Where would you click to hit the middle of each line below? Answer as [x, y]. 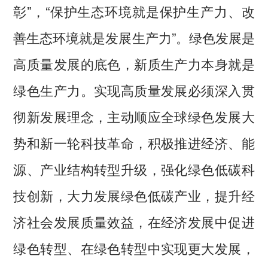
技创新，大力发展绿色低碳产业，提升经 [134, 195]
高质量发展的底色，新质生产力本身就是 [134, 63]
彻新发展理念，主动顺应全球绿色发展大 [134, 116]
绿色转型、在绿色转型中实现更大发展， [134, 247]
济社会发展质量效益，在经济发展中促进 [134, 221]
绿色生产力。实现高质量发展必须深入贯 [134, 89]
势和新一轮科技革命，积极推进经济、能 [134, 142]
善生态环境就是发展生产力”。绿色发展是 [134, 37]
